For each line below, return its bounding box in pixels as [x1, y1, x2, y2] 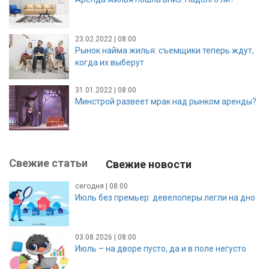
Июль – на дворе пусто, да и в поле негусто [75, 244, 246, 253]
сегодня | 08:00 [75, 182, 128, 190]
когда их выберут [75, 58, 144, 67]
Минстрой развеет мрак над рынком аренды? [75, 97, 256, 106]
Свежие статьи [9, 157, 88, 169]
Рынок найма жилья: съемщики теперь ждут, [75, 46, 254, 55]
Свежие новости [106, 158, 192, 171]
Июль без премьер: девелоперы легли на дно [75, 193, 255, 202]
